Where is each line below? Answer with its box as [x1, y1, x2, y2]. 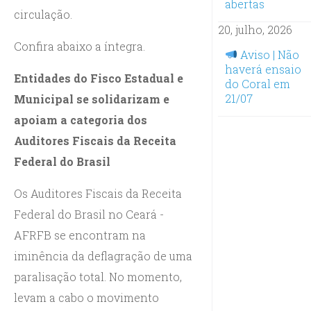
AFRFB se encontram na [14, 227, 146, 242]
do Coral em [224, 76, 290, 91]
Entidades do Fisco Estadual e [14, 70, 183, 85]
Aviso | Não [237, 47, 299, 62]
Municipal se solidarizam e [14, 91, 169, 106]
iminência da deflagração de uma [14, 248, 192, 263]
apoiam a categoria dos [14, 112, 147, 127]
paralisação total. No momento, [14, 269, 182, 284]
